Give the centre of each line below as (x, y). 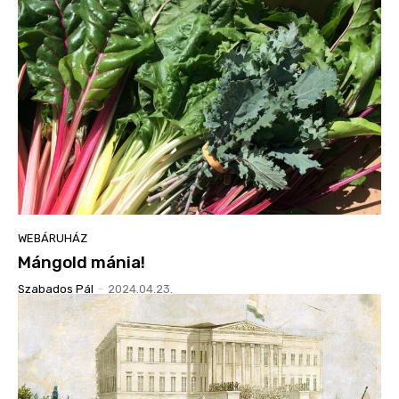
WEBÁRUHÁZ (53, 238)
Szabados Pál (56, 289)
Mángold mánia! (81, 262)
